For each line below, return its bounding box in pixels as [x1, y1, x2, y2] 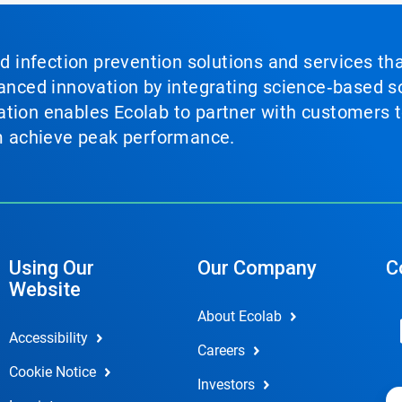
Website [8, 278, 81, 301]
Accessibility [8, 329, 88, 346]
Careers [197, 342, 245, 359]
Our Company [197, 257, 317, 279]
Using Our [8, 257, 94, 279]
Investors [197, 376, 255, 393]
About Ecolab [197, 308, 282, 325]
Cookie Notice [8, 363, 96, 380]
